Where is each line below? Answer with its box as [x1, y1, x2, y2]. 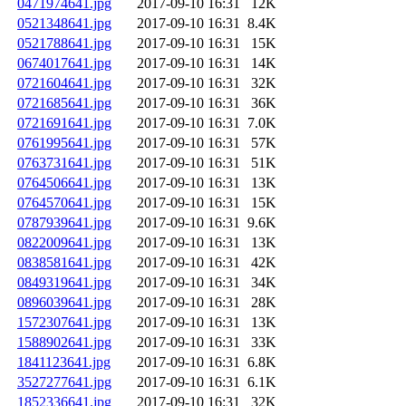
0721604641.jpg [17, 75, 111, 92]
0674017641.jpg [17, 55, 111, 72]
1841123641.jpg [17, 354, 111, 371]
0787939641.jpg [17, 215, 111, 231]
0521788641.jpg [17, 35, 111, 52]
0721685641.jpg [17, 95, 111, 111]
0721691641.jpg [17, 115, 111, 131]
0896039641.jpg [17, 295, 111, 311]
